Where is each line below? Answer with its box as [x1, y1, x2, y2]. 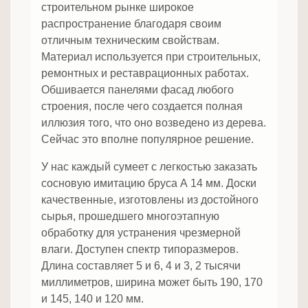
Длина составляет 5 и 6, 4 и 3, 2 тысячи [41, 260, 241, 272]
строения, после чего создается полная [41, 100, 243, 113]
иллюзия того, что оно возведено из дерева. [41, 117, 266, 129]
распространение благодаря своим [41, 18, 221, 30]
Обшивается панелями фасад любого [41, 84, 234, 96]
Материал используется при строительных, [41, 51, 261, 63]
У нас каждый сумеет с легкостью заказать [41, 161, 257, 173]
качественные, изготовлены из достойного [41, 194, 258, 206]
